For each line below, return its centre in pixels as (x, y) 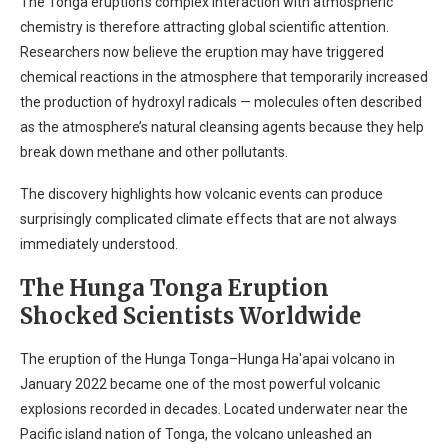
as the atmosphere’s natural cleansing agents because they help (222, 127)
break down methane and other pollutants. (154, 152)
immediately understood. (99, 244)
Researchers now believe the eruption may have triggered (202, 52)
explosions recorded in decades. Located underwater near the (214, 409)
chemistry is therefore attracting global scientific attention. (204, 27)
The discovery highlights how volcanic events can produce (201, 194)
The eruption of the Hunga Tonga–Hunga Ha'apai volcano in (207, 359)
